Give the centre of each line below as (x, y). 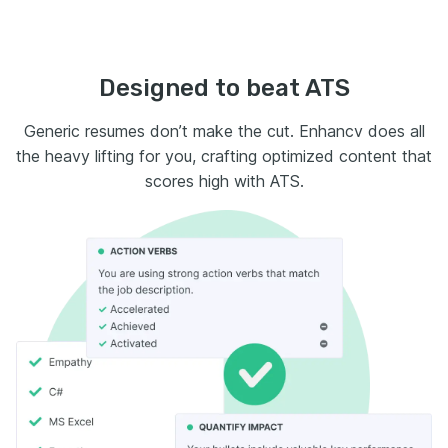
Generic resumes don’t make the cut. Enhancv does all (224, 130)
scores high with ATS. (224, 180)
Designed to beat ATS (224, 87)
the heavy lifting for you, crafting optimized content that (224, 155)
